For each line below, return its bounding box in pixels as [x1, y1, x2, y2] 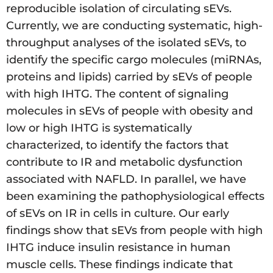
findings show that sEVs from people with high [6, 224, 263, 238]
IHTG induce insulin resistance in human [6, 241, 230, 255]
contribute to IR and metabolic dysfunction [6, 155, 243, 169]
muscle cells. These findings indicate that [6, 258, 233, 272]
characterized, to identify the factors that [6, 138, 229, 152]
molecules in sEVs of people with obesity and [6, 104, 253, 118]
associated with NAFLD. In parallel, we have [6, 172, 246, 186]
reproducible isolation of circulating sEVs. [6, 2, 232, 16]
